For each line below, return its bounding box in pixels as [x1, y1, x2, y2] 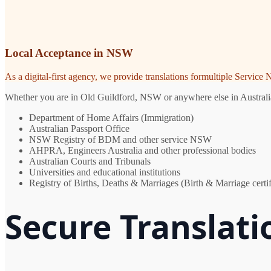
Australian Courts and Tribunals [29, 156, 151, 167]
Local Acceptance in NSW [5, 47, 133, 60]
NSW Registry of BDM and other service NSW [29, 134, 212, 145]
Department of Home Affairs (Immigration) [29, 113, 194, 123]
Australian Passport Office [29, 123, 129, 134]
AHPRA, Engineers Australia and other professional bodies [29, 145, 256, 156]
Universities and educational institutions [29, 167, 180, 178]
